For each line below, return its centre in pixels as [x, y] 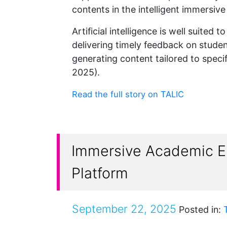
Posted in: [200, 209]
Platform [100, 173]
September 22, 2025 [124, 209]
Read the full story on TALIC [128, 94]
